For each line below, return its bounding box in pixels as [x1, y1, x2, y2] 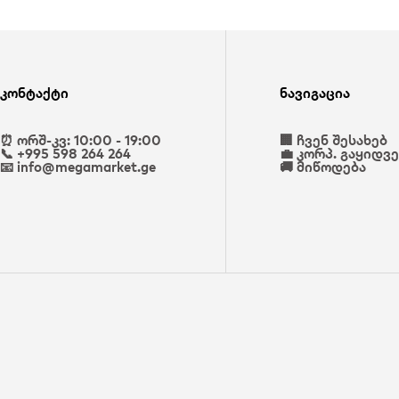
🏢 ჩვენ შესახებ [279, 132, 387, 149]
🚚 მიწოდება [279, 159, 366, 175]
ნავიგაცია [279, 84, 350, 102]
